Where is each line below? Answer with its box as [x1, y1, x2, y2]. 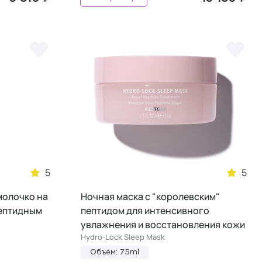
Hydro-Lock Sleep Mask [81, 231, 165, 242]
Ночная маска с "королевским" [81, 189, 220, 203]
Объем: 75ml [90, 249, 139, 256]
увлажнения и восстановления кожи [81, 218, 245, 231]
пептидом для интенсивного [81, 204, 209, 217]
